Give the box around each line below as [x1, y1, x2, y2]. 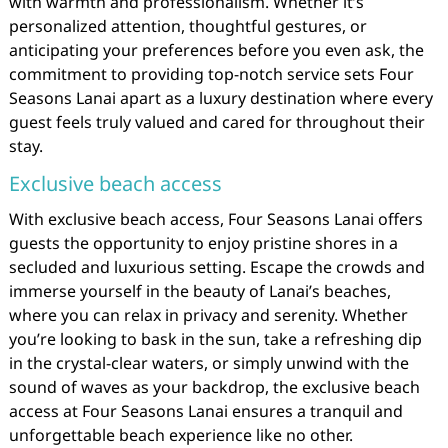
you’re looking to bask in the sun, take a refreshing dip [8, 328, 422, 350]
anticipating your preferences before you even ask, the [8, 39, 424, 61]
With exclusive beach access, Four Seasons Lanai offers [8, 208, 423, 230]
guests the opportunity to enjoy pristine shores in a [8, 232, 398, 254]
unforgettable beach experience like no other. [8, 424, 353, 446]
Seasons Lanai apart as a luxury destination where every [8, 87, 433, 109]
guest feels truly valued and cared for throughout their [8, 111, 425, 133]
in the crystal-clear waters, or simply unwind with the [8, 352, 409, 374]
